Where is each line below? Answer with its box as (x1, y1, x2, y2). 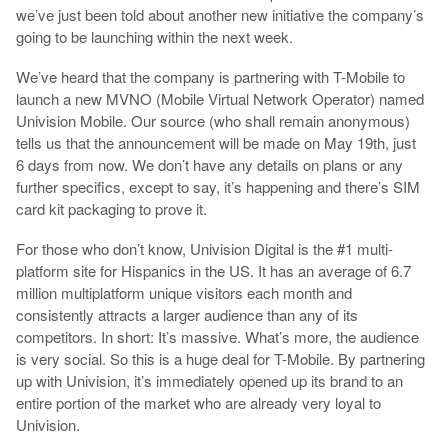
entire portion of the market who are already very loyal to (15, 391, 381, 413)
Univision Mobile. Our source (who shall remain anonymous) (15, 109, 410, 131)
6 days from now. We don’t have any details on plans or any (15, 153, 403, 175)
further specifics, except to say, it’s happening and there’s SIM (15, 175, 420, 197)
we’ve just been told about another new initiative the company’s (15, 3, 424, 25)
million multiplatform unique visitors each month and (15, 281, 352, 303)
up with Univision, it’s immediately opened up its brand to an (15, 369, 403, 391)
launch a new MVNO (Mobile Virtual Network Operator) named (15, 87, 424, 109)
